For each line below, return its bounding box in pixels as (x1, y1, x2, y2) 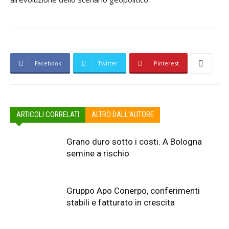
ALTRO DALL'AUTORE (91, 110, 154, 119)
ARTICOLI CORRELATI (16, 110, 79, 119)
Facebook (35, 59, 61, 67)
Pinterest (154, 59, 179, 67)
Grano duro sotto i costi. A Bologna (66, 136, 202, 147)
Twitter (98, 59, 118, 67)
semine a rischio (66, 148, 129, 158)
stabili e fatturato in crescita (66, 197, 175, 208)
